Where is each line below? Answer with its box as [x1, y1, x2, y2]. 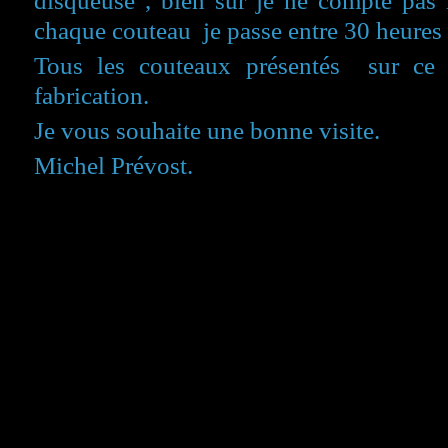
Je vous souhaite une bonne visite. [34, 117, 380, 145]
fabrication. [34, 82, 149, 110]
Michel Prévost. [34, 152, 193, 180]
